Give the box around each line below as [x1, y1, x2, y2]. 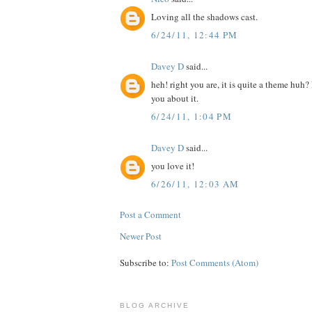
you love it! [151, 159, 194, 173]
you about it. [151, 92, 198, 105]
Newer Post [120, 229, 162, 242]
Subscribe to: [120, 256, 171, 269]
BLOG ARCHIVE [120, 301, 190, 309]
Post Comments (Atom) [171, 256, 258, 269]
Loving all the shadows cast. [151, 10, 258, 24]
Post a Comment [120, 208, 181, 221]
